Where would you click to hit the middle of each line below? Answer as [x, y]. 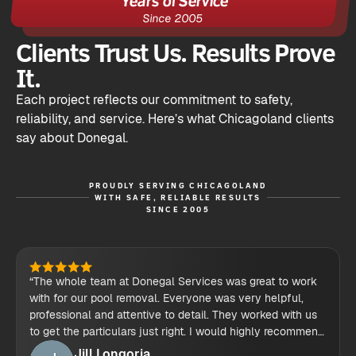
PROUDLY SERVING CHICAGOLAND [178, 186]
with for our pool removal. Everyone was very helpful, [166, 298]
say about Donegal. [72, 138]
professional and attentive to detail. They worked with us [173, 315]
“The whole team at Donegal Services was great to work [173, 282]
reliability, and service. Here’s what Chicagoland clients [175, 119]
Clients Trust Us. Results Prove [175, 52]
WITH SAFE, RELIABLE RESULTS [178, 197]
